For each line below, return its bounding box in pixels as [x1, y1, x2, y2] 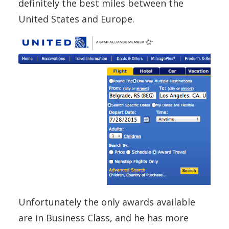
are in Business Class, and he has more [18, 211, 189, 224]
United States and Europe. [18, 13, 134, 25]
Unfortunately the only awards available [18, 195, 195, 208]
